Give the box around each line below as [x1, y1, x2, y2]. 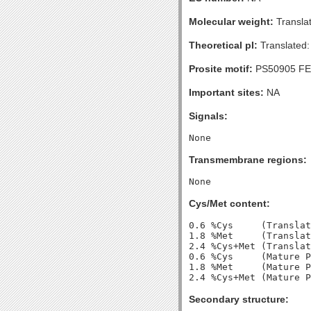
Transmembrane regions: [189, 154, 307, 165]
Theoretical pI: [189, 40, 258, 51]
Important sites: [189, 87, 264, 98]
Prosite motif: [189, 63, 253, 74]
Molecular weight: [189, 16, 274, 27]
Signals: [189, 110, 228, 121]
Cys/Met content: [189, 198, 270, 209]
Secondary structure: [189, 294, 289, 305]
